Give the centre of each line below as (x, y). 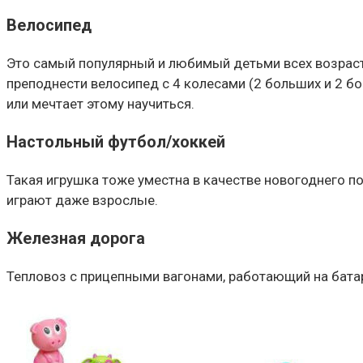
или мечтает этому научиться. (100, 104)
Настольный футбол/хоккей (116, 143)
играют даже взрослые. (82, 201)
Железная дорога (76, 238)
